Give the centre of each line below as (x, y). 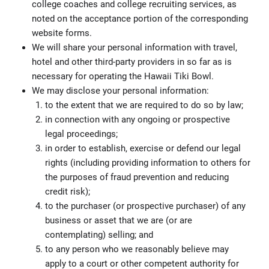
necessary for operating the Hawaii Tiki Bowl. (122, 76)
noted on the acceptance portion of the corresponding (140, 18)
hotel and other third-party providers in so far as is (131, 62)
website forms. (62, 33)
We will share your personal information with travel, (134, 47)
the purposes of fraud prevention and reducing (137, 177)
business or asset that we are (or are (119, 220)
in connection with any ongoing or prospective (138, 119)
